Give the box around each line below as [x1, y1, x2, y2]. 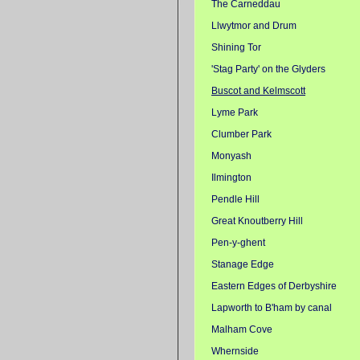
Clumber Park [211, 129, 272, 139]
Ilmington [211, 172, 252, 182]
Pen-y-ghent [211, 237, 265, 247]
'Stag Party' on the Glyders [211, 63, 325, 74]
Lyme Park [211, 107, 258, 117]
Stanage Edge [211, 259, 274, 269]
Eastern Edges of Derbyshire [211, 280, 337, 291]
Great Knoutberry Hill [211, 215, 303, 226]
